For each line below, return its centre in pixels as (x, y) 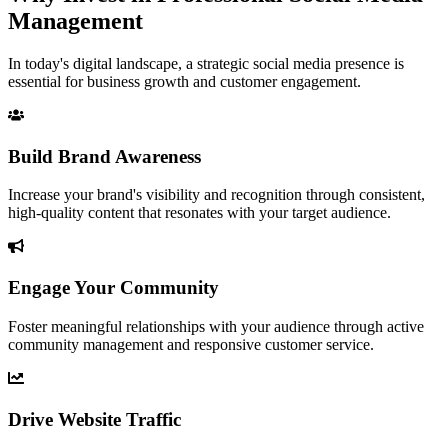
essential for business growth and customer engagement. (184, 81)
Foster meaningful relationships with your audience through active (216, 326)
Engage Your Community (113, 288)
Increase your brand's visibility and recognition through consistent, (216, 195)
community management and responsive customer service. (191, 344)
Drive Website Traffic (94, 419)
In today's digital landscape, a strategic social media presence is (206, 63)
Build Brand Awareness (104, 156)
